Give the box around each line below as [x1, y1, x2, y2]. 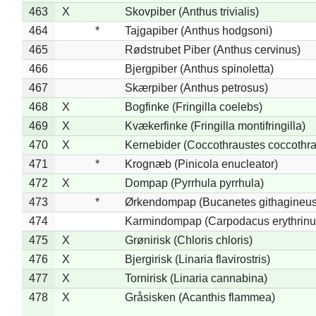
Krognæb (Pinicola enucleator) [124, 157, 278, 170]
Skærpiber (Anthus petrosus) [124, 81, 268, 94]
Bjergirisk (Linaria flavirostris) [124, 253, 270, 265]
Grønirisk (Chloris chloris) [124, 233, 253, 246]
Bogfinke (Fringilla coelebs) [124, 100, 262, 113]
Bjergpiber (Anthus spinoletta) [124, 62, 274, 75]
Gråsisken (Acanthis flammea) [124, 291, 275, 303]
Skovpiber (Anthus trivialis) [124, 5, 259, 18]
